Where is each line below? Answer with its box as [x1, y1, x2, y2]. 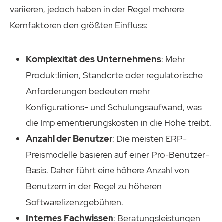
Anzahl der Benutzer [26, 133, 112, 145]
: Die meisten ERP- [112, 133, 187, 145]
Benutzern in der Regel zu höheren [26, 180, 162, 192]
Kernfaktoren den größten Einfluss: [10, 19, 148, 31]
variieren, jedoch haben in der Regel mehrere [10, 3, 184, 15]
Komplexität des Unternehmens [26, 54, 161, 65]
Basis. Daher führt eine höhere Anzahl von [26, 165, 189, 176]
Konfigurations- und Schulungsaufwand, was [26, 101, 202, 113]
